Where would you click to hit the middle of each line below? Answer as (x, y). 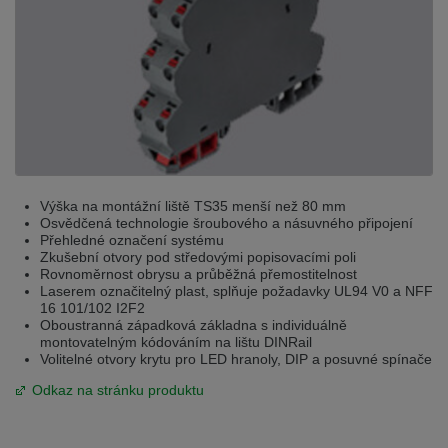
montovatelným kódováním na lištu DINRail (176, 341)
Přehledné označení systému (132, 239)
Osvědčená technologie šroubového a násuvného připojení (226, 222)
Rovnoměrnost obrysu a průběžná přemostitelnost (198, 273)
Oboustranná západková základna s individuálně (193, 324)
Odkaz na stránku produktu (118, 389)
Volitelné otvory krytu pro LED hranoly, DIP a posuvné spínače (236, 358)
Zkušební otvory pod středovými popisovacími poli (198, 256)
